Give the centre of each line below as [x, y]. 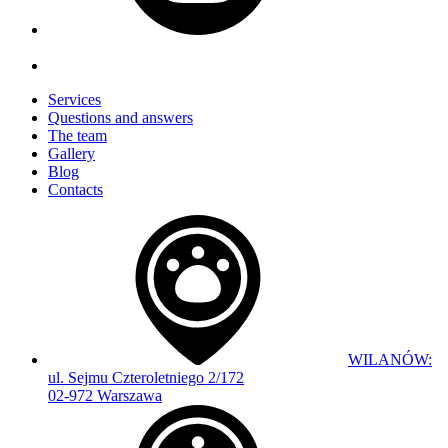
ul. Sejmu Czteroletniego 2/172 [146, 377]
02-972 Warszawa [105, 395]
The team [77, 135]
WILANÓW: [390, 359]
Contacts [75, 189]
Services [74, 99]
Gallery [71, 153]
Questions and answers [120, 117]
